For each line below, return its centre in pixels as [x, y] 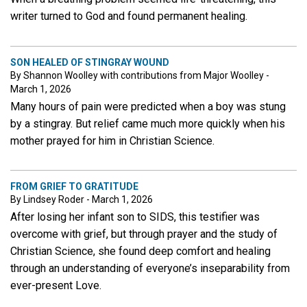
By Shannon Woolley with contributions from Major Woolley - [140, 75]
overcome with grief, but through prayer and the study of [144, 234]
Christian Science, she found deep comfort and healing [140, 251]
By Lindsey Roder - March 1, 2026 [82, 200]
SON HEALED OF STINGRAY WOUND [90, 62]
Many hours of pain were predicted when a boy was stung [148, 106]
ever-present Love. [56, 286]
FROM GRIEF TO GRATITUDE [74, 187]
